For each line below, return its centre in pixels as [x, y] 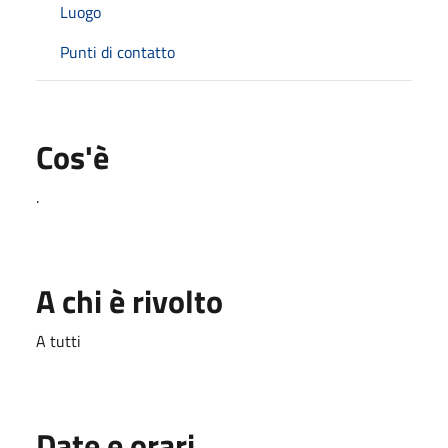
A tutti [58, 340]
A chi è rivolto [129, 300]
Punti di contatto [117, 51]
